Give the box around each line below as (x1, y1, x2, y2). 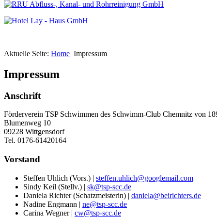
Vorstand (4, 154, 40, 164)
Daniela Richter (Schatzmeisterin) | (23, 191, 131, 200)
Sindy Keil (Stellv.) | (23, 182, 87, 191)
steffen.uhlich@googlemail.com (96, 173, 193, 182)
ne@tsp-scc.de (82, 200, 127, 208)
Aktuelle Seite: (4, 49, 51, 58)
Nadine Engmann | (23, 200, 82, 208)
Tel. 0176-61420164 (4, 136, 66, 145)
